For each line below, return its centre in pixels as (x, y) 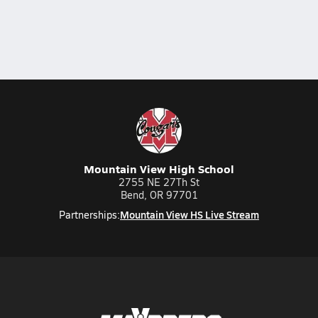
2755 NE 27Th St (159, 182)
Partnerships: (89, 215)
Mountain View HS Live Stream (190, 214)
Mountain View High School (159, 169)
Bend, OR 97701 (159, 195)
